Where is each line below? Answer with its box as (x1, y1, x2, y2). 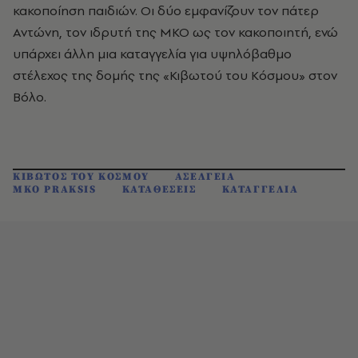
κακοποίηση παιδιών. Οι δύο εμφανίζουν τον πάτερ (13, 2, 319, 19)
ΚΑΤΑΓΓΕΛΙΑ (221, 183, 299, 196)
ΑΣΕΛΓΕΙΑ (174, 170, 236, 183)
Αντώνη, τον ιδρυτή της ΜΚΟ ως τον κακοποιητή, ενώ (13, 23, 338, 41)
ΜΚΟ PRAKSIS (13, 183, 97, 196)
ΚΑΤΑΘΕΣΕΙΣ (121, 183, 197, 196)
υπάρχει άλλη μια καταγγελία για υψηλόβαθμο (13, 45, 292, 62)
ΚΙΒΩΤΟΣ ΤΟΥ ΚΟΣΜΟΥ (13, 170, 149, 183)
